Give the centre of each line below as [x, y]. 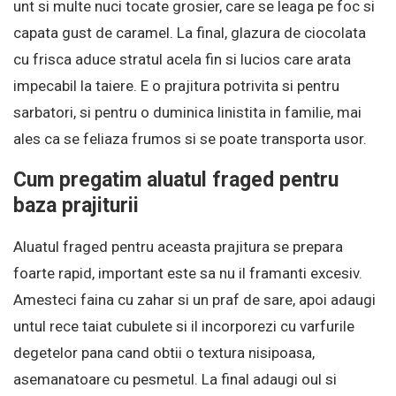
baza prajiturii [76, 206]
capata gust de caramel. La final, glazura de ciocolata [190, 33]
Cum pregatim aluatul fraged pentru [176, 180]
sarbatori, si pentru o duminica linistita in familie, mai [187, 113]
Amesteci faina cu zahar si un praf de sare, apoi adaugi [194, 300]
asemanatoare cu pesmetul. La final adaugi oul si [175, 380]
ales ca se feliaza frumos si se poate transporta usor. [190, 139]
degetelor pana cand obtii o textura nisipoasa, [164, 353]
